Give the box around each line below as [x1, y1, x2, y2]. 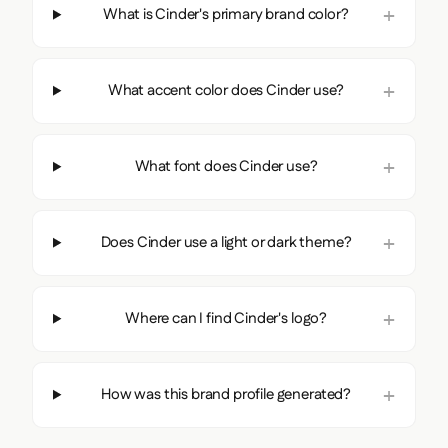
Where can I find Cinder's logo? [125, 307, 328, 329]
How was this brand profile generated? [100, 383, 352, 405]
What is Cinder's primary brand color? [103, 3, 349, 25]
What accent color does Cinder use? [107, 79, 345, 101]
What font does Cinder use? [134, 155, 318, 177]
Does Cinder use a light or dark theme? [100, 231, 352, 253]
